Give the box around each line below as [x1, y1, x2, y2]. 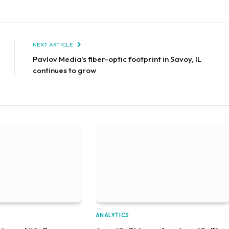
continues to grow [33, 65, 96, 75]
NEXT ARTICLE [33, 40, 74, 48]
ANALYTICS [95, 212, 129, 219]
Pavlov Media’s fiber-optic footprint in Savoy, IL [33, 54, 201, 64]
